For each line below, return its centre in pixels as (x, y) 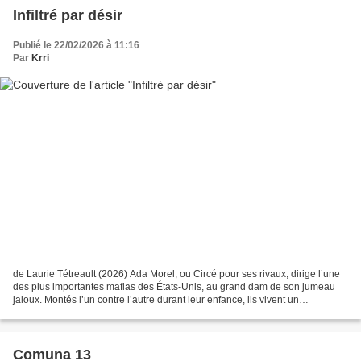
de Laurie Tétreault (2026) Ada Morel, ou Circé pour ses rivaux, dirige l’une (176, 274)
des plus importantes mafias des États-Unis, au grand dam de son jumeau (174, 286)
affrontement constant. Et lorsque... (88, 312)
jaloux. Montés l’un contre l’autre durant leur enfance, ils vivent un (156, 299)
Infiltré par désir (68, 16)
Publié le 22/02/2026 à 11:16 (76, 46)
